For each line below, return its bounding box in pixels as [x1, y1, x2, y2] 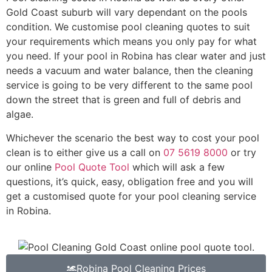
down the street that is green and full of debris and [6, 93, 241, 106]
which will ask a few [129, 160, 225, 173]
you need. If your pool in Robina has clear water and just [6, 50, 266, 63]
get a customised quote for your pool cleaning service [6, 189, 256, 202]
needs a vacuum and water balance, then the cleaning [6, 64, 253, 77]
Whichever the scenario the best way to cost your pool [6, 131, 259, 144]
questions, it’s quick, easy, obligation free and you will [6, 175, 253, 188]
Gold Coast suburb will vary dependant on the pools [6, 6, 247, 19]
